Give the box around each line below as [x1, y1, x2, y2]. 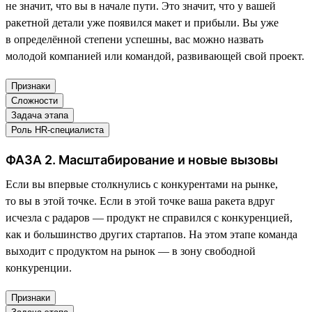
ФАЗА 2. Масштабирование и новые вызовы [6, 152, 278, 167]
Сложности [11, 95, 58, 106]
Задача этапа [11, 109, 68, 120]
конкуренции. [6, 261, 72, 274]
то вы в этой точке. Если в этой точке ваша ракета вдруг [6, 194, 275, 207]
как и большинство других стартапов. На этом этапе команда [6, 228, 297, 240]
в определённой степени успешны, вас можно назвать [6, 33, 263, 45]
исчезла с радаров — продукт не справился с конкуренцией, [6, 211, 292, 224]
